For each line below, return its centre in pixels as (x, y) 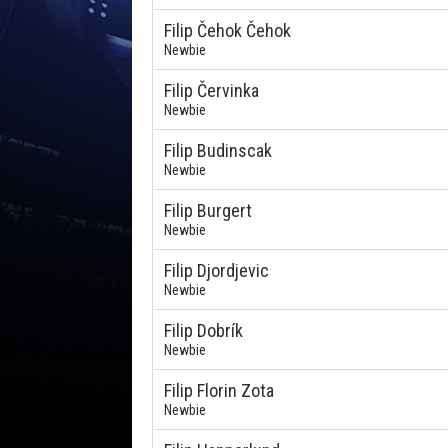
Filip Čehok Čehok (227, 30)
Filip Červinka (211, 90)
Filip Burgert (208, 210)
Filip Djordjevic (216, 270)
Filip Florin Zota (219, 390)
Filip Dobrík (203, 330)
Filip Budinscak (218, 150)
